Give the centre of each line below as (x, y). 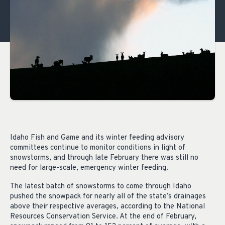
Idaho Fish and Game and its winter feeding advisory (97, 138)
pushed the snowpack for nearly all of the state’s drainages (108, 197)
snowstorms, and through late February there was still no (104, 158)
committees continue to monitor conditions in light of (98, 148)
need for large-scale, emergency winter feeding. (89, 168)
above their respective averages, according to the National (107, 207)
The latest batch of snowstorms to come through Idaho (101, 187)
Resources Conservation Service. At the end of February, (103, 217)
